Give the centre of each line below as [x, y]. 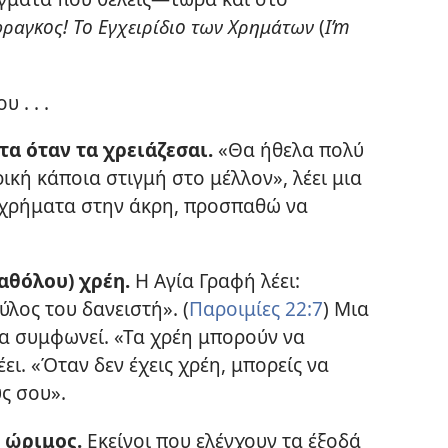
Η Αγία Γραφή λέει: [214, 281]
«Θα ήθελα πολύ [288, 149]
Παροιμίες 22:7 [255, 309]
